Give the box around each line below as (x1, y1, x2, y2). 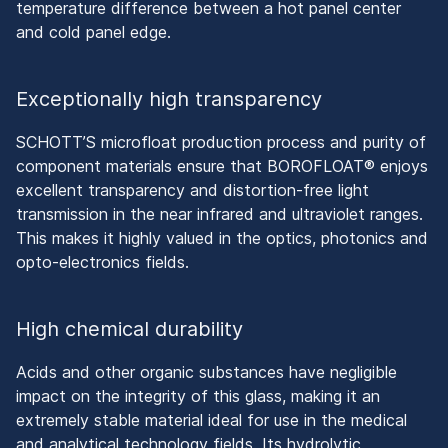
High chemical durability (16, 317, 243, 341)
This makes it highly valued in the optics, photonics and (16, 228, 428, 248)
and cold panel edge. (16, 22, 171, 42)
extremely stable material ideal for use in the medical (16, 410, 407, 430)
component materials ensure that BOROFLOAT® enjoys (16, 156, 428, 176)
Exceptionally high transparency (16, 87, 322, 111)
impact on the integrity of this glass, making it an (16, 386, 380, 406)
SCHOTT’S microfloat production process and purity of (16, 132, 426, 152)
